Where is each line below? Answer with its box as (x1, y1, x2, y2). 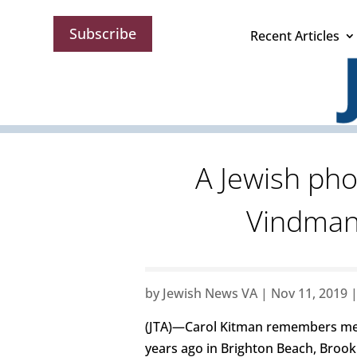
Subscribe (69, 24, 137, 44)
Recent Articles (250, 27, 339, 45)
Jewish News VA (163, 284, 257, 303)
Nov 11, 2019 (271, 284, 347, 303)
